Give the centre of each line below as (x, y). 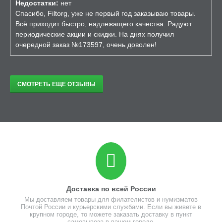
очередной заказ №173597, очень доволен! (86, 45)
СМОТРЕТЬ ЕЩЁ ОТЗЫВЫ (56, 84)
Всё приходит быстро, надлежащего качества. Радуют (104, 24)
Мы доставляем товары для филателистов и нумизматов (111, 199)
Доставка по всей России (111, 189)
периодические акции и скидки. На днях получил (95, 34)
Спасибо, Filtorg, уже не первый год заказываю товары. (106, 13)
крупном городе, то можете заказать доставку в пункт (111, 214)
